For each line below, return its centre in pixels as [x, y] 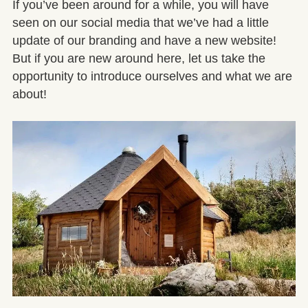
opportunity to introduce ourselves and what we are [152, 77]
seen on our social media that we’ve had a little [141, 23]
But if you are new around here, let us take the [139, 59]
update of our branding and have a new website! [144, 41]
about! [30, 95]
